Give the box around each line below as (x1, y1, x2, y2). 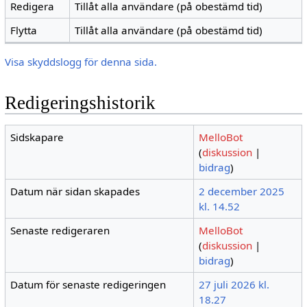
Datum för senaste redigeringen (10, 278, 167, 292)
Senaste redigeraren (10, 223, 110, 238)
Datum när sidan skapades (10, 184, 140, 199)
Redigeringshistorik (4, 93, 156, 114)
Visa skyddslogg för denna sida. (4, 54, 157, 69)
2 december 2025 (199, 184, 285, 199)
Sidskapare (10, 130, 64, 145)
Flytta (10, 23, 38, 37)
